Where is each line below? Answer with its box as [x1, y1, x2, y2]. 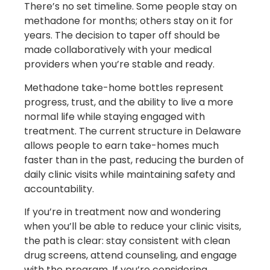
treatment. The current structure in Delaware [24, 124, 241, 138]
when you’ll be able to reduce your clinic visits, [24, 219, 241, 233]
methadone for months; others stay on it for [24, 14, 233, 28]
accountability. [24, 181, 94, 196]
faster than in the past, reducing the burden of [24, 152, 244, 167]
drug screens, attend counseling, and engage [24, 248, 237, 262]
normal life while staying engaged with [24, 109, 205, 124]
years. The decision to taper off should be [24, 28, 220, 43]
